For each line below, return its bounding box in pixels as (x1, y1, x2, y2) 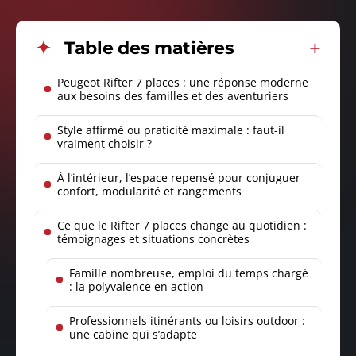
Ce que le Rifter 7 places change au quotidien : (57, 218, 307, 234)
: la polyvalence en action (69, 279, 203, 295)
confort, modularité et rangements (57, 184, 242, 199)
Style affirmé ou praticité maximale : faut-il (57, 122, 284, 138)
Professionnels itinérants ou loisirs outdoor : (69, 313, 305, 329)
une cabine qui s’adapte (69, 327, 197, 342)
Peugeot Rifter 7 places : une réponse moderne (57, 75, 308, 91)
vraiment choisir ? (57, 136, 152, 152)
